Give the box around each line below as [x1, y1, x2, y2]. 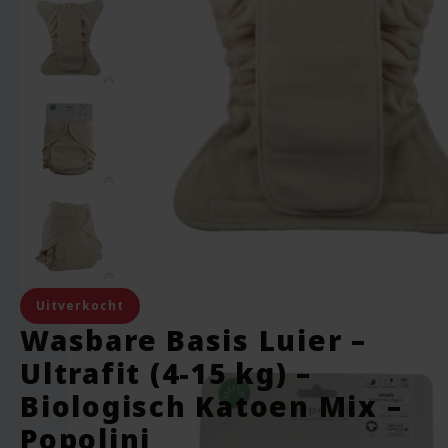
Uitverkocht [36, 297, 124, 314]
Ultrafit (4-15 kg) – [20, 354, 312, 392]
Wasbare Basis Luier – [20, 321, 367, 359]
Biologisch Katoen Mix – [20, 387, 403, 425]
